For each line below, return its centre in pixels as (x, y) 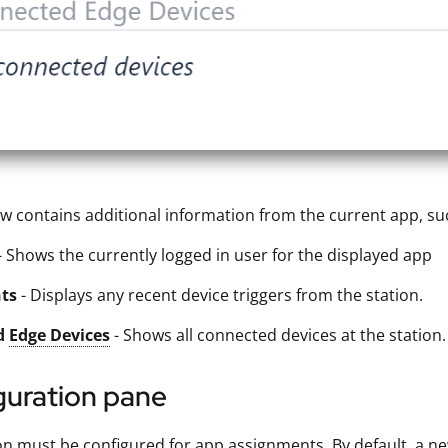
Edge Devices (59, 335)
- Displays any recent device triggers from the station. (220, 295)
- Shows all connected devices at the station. (278, 335)
